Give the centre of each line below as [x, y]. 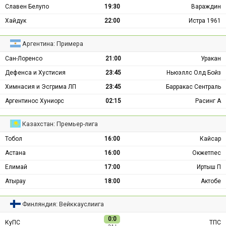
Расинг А [208, 101]
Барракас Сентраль [193, 87]
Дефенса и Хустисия [35, 72]
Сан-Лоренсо [24, 58]
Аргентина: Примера [53, 43]
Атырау [15, 181]
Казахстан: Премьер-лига [60, 124]
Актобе [211, 181]
